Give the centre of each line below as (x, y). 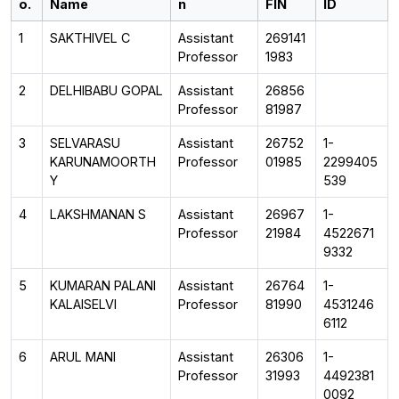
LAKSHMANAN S (98, 214)
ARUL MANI (83, 356)
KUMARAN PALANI (103, 285)
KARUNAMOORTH (103, 161)
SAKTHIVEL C (90, 37)
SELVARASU (85, 142)
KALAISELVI (83, 304)
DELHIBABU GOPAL (106, 90)
